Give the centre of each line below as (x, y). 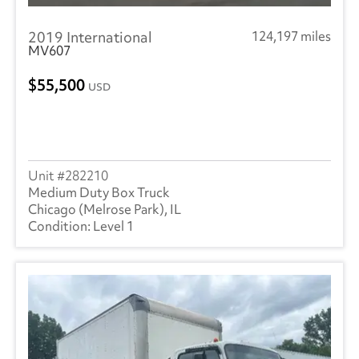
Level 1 (113, 226)
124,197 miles (291, 36)
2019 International (90, 37)
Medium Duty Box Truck (99, 193)
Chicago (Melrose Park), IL (105, 210)
